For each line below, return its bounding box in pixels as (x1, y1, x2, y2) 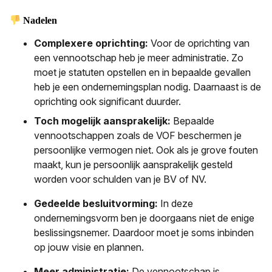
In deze (160, 197, 193, 209)
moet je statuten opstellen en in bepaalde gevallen (34, 66, 251, 78)
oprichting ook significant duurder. (34, 95, 181, 107)
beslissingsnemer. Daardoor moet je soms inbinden (34, 226, 254, 239)
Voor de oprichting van (151, 36, 250, 49)
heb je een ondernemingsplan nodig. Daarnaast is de (34, 80, 261, 93)
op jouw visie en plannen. (34, 240, 144, 253)
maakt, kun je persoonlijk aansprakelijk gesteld (34, 158, 233, 171)
